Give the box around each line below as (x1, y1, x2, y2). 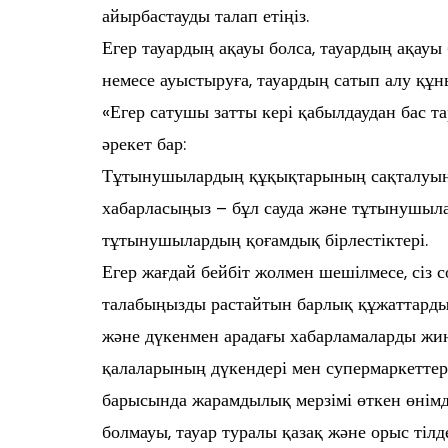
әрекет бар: (102, 132, 186, 156)
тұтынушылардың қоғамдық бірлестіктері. (102, 228, 428, 252)
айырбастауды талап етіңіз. (102, 4, 309, 28)
